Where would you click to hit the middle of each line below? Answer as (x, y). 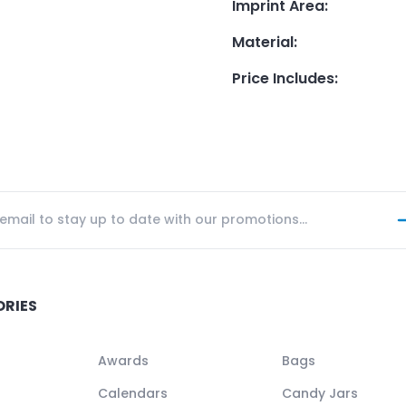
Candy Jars (320, 393)
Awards (123, 360)
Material (263, 42)
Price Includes (283, 78)
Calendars (132, 393)
